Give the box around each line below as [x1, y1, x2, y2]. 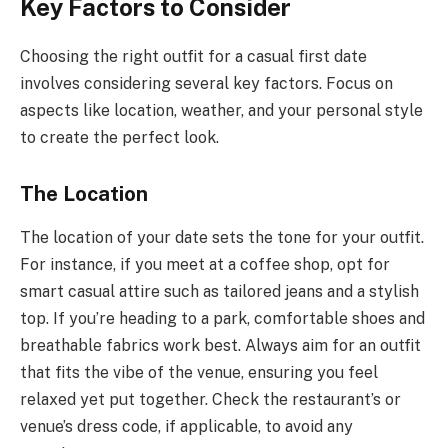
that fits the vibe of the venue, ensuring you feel [20, 362, 378, 382]
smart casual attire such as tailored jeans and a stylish [20, 281, 419, 301]
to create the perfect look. [20, 127, 219, 147]
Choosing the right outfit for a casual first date [20, 46, 367, 66]
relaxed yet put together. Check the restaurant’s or [20, 389, 401, 409]
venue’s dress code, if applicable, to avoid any [20, 416, 353, 436]
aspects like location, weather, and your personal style [20, 100, 423, 120]
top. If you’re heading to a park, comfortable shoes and [20, 308, 425, 328]
